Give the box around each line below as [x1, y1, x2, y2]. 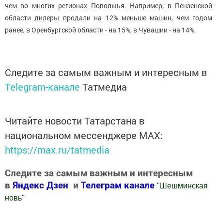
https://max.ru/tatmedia [5, 143, 109, 156]
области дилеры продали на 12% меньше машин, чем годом [5, 13, 212, 23]
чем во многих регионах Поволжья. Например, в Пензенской [5, 1, 212, 11]
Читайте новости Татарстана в [5, 114, 144, 127]
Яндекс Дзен [13, 179, 68, 191]
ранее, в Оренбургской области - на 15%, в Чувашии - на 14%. [5, 25, 196, 35]
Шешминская [160, 182, 208, 190]
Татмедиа [82, 80, 127, 93]
